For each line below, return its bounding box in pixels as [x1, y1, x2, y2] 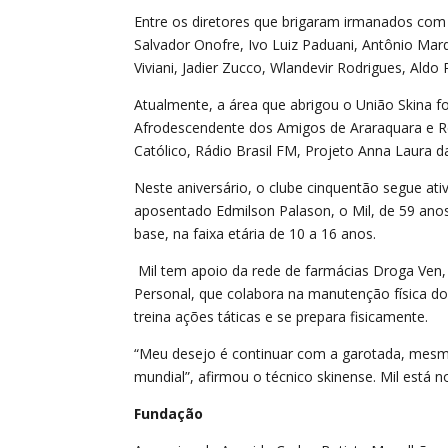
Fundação [134, 404, 204, 424]
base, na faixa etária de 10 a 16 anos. [134, 224, 377, 244]
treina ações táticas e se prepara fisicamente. [134, 307, 437, 327]
